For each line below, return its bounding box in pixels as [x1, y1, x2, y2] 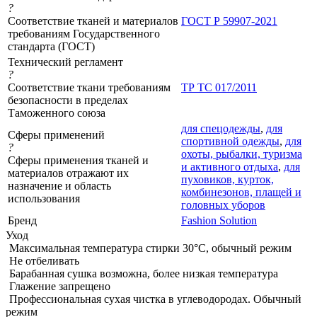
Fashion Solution [181, 214, 257, 226]
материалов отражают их [8, 166, 129, 179]
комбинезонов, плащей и [181, 185, 301, 198]
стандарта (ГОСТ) [8, 40, 95, 52]
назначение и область [8, 179, 111, 192]
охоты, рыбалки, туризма [181, 147, 302, 160]
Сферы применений [8, 128, 105, 141]
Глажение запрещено [9, 279, 110, 292]
